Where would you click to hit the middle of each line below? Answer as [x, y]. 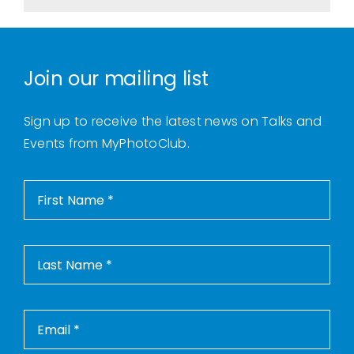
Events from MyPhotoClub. [106, 144]
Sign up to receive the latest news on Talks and [173, 122]
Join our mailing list [116, 79]
